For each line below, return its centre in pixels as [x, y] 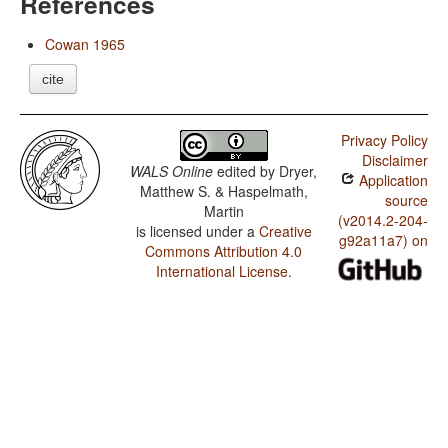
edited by [246, 171]
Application [391, 180]
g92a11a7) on [383, 240]
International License [221, 271]
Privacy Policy [384, 140]
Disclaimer [394, 160]
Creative [285, 231]
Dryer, [298, 171]
